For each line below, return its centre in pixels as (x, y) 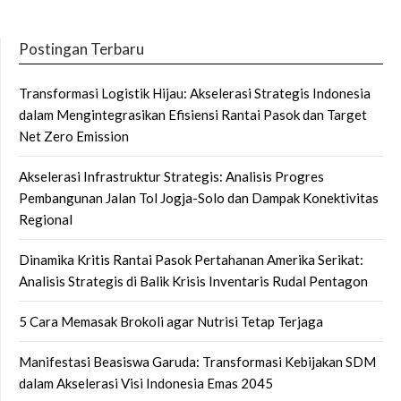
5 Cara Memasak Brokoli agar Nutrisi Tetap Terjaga (171, 321)
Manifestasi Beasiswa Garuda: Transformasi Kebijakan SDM (197, 361)
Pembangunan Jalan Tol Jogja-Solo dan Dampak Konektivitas (199, 197)
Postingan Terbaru (81, 48)
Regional (46, 219)
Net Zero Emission (74, 136)
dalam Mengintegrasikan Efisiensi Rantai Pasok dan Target (193, 114)
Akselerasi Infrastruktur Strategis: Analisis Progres (171, 176)
